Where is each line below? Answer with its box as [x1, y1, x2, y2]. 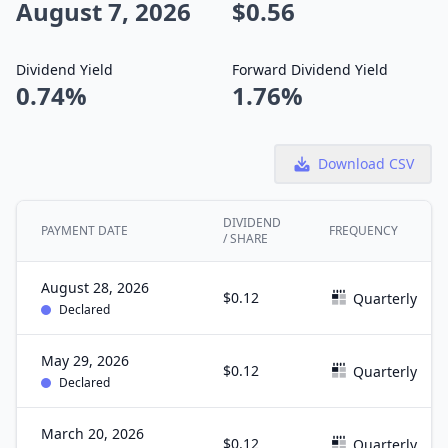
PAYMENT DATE [41, 222, 128, 239]
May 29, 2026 [41, 351, 129, 370]
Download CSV [318, 154, 414, 173]
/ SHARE [223, 230, 268, 247]
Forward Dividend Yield [232, 60, 388, 79]
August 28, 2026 [41, 278, 149, 297]
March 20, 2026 [41, 424, 144, 443]
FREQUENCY [329, 222, 398, 239]
